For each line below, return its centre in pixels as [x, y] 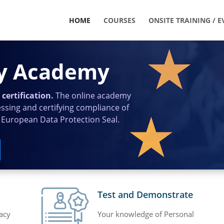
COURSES [119, 20]
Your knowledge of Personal [145, 214]
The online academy [93, 95]
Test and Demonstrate [145, 194]
